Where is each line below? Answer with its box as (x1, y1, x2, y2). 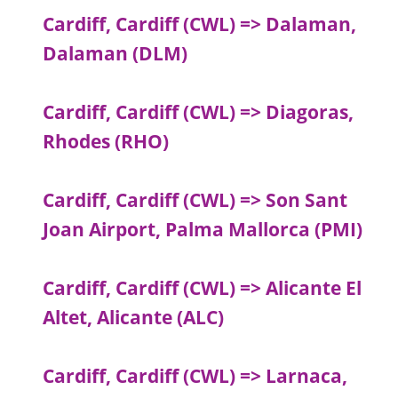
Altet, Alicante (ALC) (43, 305, 225, 330)
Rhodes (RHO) (43, 129, 170, 155)
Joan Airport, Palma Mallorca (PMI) (43, 217, 363, 243)
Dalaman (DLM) (43, 41, 188, 67)
